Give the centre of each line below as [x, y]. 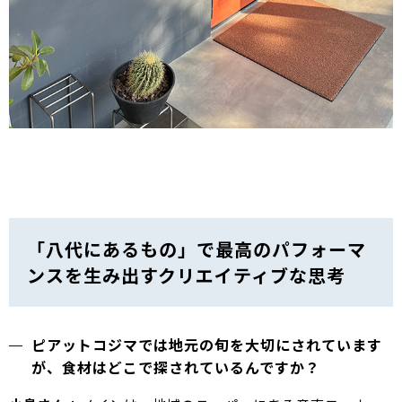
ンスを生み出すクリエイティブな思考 [186, 275]
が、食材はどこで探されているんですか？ [176, 367]
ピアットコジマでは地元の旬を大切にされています [207, 345]
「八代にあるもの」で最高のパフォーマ [197, 249]
